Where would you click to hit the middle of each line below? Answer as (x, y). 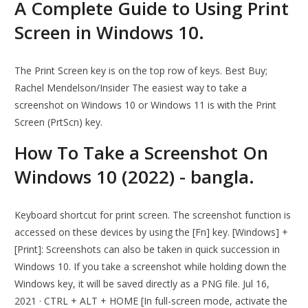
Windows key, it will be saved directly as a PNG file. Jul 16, (142, 284)
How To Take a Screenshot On (142, 153)
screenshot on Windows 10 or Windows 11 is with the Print (146, 105)
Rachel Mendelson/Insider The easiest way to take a (131, 88)
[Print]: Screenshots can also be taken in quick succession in (147, 250)
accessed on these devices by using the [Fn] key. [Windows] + (152, 232)
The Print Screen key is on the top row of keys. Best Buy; (141, 71)
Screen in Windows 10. (110, 33)
